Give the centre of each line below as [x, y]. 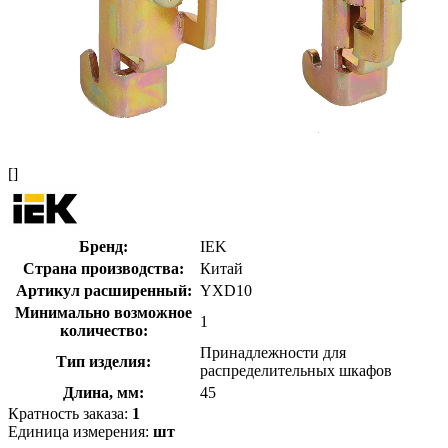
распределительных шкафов [296, 370]
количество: [103, 330]
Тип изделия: [103, 361]
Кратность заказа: [70, 413]
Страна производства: [103, 268]
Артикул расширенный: [103, 290]
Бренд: [103, 246]
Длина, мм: [103, 392]
